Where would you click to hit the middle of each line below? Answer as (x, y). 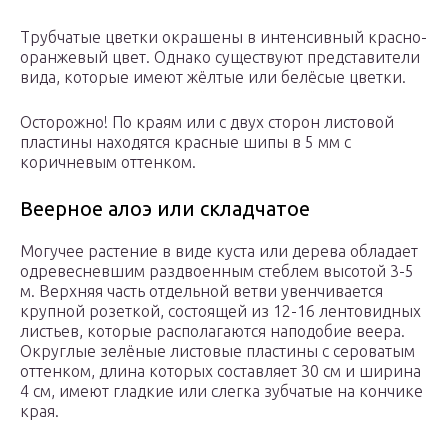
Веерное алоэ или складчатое (165, 209)
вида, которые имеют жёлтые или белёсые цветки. (213, 77)
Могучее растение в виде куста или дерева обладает (219, 251)
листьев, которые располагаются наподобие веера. (212, 331)
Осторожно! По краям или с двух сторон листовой (207, 122)
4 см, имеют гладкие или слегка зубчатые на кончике (221, 391)
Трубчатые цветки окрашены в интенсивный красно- (223, 37)
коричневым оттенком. (108, 162)
